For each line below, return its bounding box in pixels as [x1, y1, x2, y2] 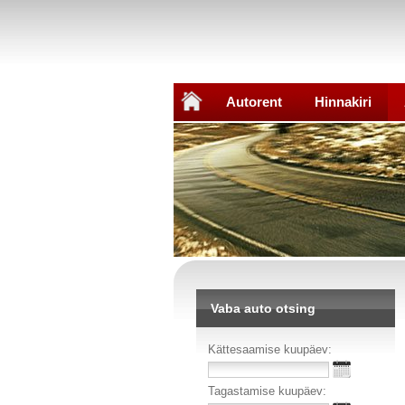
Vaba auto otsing [211, 300, 316, 316]
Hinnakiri [315, 94, 372, 109]
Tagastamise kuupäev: [208, 383, 326, 398]
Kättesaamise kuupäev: [208, 342, 332, 356]
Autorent [226, 94, 282, 109]
